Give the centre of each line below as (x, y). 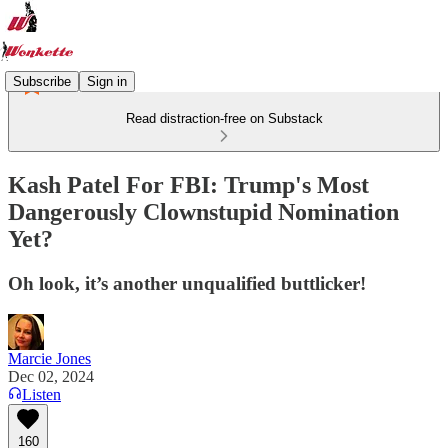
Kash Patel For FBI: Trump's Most (188, 184)
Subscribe (42, 81)
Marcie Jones (49, 358)
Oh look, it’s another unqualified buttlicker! (187, 283)
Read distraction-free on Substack (224, 118)
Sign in (107, 81)
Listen (41, 394)
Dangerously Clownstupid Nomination (203, 211)
